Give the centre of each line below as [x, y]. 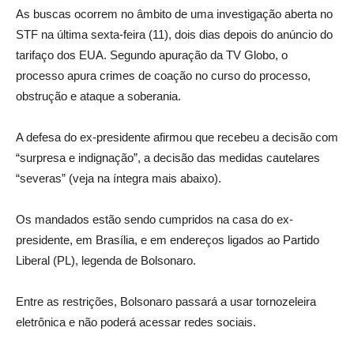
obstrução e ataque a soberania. [98, 96]
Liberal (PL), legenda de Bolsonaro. [106, 261]
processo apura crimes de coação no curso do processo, [163, 76]
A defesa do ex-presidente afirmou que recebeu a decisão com [177, 137]
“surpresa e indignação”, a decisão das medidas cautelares [168, 158]
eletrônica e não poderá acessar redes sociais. [136, 322]
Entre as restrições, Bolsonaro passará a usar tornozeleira [166, 302]
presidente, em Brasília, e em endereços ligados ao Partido [168, 240]
